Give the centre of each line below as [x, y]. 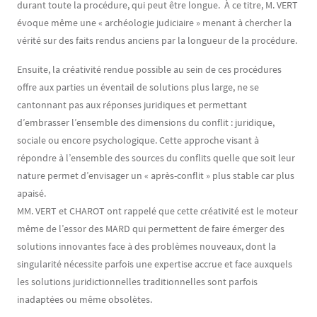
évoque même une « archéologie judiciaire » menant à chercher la [154, 23]
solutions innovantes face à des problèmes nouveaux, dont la [146, 246]
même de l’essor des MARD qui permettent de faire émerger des [151, 229]
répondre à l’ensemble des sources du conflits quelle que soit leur [156, 158]
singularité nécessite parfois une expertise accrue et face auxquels [155, 264]
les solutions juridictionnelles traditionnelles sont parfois [137, 282]
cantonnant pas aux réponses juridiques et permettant [132, 105]
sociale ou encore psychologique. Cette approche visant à [138, 140]
